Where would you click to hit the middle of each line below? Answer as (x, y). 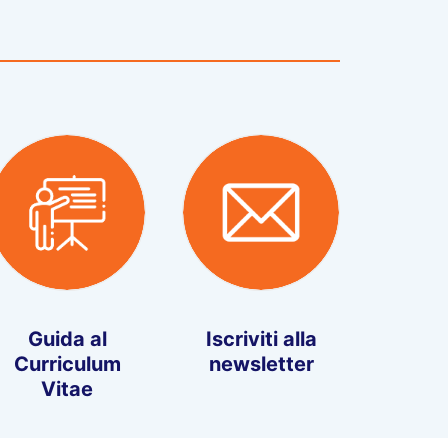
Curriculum (67, 364)
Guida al (67, 339)
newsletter (261, 364)
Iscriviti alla (261, 339)
